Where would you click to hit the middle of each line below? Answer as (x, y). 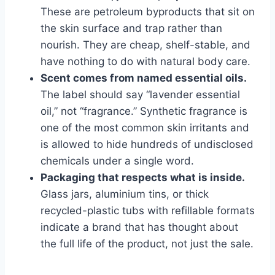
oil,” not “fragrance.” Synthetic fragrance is (144, 111)
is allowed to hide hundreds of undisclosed (147, 144)
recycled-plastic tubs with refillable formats (148, 210)
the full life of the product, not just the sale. (147, 243)
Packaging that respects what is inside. (143, 177)
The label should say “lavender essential (140, 94)
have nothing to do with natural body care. (145, 61)
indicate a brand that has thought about (139, 227)
